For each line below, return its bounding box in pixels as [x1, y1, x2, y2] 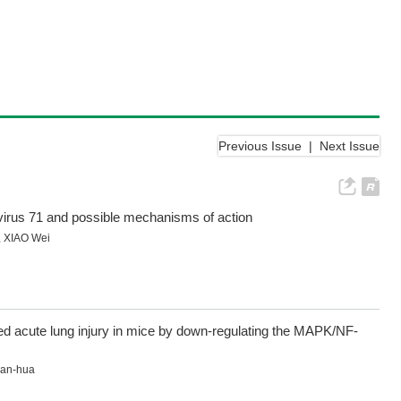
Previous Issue [218, 139, 302, 154]
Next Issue [320, 139, 380, 154]
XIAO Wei [4, 232, 50, 245]
